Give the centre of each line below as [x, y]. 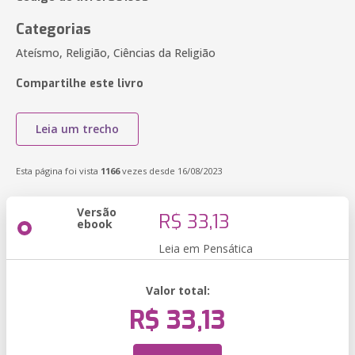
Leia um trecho [77, 129]
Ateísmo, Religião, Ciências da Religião [116, 53]
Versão [97, 212]
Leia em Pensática [206, 248]
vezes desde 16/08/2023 [171, 171]
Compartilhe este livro [80, 84]
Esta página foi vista [58, 171]
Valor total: [177, 290]
